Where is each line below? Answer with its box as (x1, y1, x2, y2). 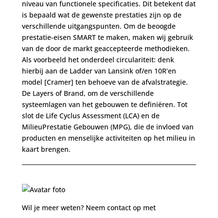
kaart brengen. (21, 144, 71, 154)
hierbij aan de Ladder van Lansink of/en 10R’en (21, 66, 176, 75)
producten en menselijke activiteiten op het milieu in (21, 133, 195, 143)
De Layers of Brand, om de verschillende (21, 88, 154, 98)
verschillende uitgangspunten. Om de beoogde (21, 21, 176, 31)
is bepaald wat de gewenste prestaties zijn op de (21, 10, 182, 19)
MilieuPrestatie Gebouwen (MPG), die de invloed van (21, 122, 194, 131)
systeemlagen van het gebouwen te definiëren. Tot (21, 99, 187, 109)
